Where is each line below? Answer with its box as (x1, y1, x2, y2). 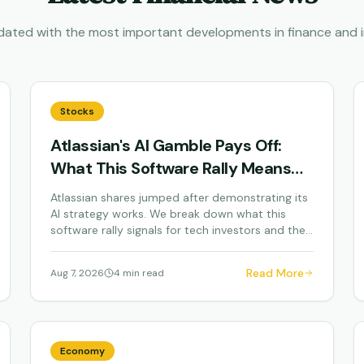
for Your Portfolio (50, 180, 175, 201)
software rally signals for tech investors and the (50, 223, 306, 237)
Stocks (60, 105, 95, 118)
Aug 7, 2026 (50, 266, 105, 279)
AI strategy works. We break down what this (50, 206, 287, 221)
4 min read (114, 266, 165, 279)
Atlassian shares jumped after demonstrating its (50, 190, 309, 205)
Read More (245, 266, 304, 280)
